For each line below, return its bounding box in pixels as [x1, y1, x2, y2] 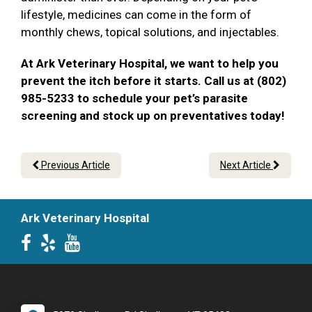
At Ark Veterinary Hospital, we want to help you [21, 56, 279, 71]
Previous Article [39, 159, 110, 171]
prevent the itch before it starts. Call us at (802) [21, 74, 286, 88]
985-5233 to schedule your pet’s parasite [21, 91, 248, 106]
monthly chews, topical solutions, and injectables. [21, 25, 285, 40]
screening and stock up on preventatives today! [21, 109, 288, 123]
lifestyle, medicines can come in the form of [21, 8, 251, 22]
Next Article [220, 159, 273, 171]
